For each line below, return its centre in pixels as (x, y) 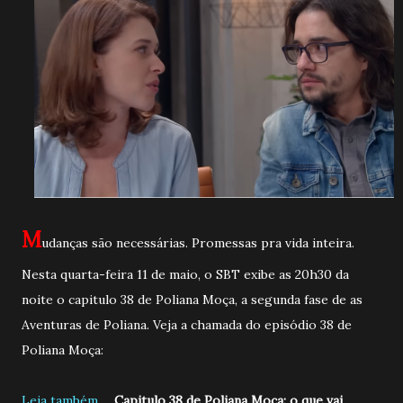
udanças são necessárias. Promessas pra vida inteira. (198, 242)
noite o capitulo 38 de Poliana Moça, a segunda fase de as (192, 299)
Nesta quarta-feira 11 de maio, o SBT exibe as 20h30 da (185, 274)
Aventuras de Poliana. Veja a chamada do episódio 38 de (187, 324)
